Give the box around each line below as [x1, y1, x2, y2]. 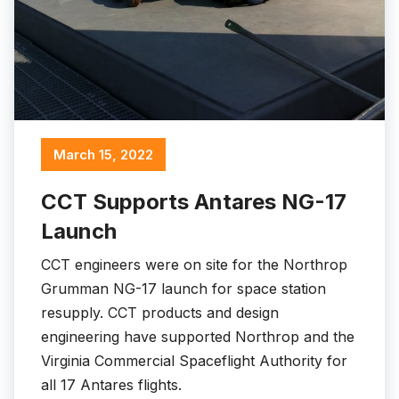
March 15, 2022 [53, 146, 153, 164]
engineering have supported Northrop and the [41, 328, 354, 346]
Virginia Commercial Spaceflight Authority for [41, 352, 347, 370]
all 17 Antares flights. [41, 376, 182, 395]
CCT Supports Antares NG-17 [41, 189, 346, 216]
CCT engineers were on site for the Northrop [41, 256, 347, 274]
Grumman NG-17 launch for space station [41, 280, 326, 298]
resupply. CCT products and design [41, 304, 279, 322]
